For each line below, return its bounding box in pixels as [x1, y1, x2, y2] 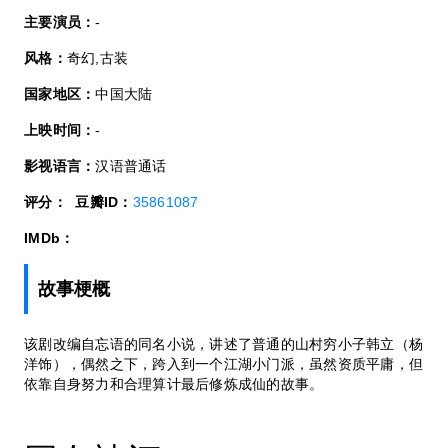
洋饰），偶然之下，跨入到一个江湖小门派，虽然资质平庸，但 [24, 356, 424, 373]
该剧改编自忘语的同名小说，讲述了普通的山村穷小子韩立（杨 [24, 336, 424, 353]
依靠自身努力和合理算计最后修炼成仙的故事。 [24, 376, 324, 393]
